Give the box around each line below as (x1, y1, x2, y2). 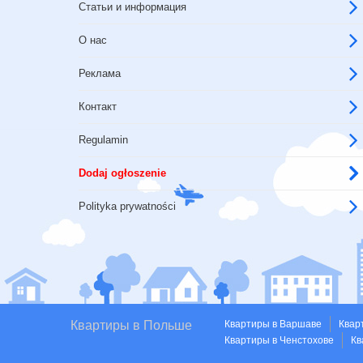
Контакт (79, 100, 117, 113)
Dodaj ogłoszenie (79, 167, 166, 179)
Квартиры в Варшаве (224, 318, 322, 330)
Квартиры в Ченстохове (224, 335, 334, 346)
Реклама (79, 67, 121, 79)
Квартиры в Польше (70, 318, 192, 332)
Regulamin (79, 134, 128, 146)
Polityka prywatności (79, 200, 176, 212)
